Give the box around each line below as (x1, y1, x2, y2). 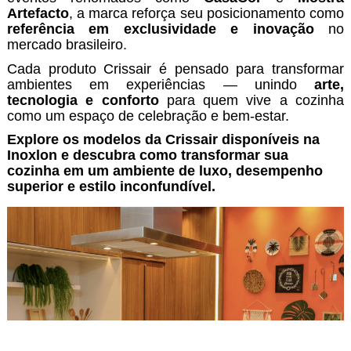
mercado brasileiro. (6, 37, 127, 53)
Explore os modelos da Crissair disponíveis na (6, 132, 320, 148)
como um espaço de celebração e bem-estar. (6, 107, 289, 124)
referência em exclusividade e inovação (6, 21, 314, 38)
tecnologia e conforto (6, 92, 159, 108)
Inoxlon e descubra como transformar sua (6, 147, 288, 164)
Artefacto (6, 5, 69, 22)
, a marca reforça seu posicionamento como (68, 5, 345, 22)
